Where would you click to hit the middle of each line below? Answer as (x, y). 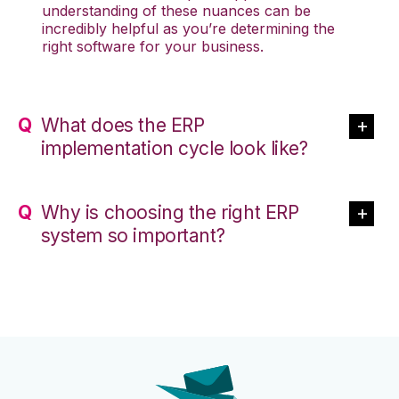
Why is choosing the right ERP (170, 213)
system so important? (133, 236)
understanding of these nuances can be (176, 11)
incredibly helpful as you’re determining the (188, 29)
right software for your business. (155, 47)
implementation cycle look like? (174, 149)
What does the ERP (122, 126)
